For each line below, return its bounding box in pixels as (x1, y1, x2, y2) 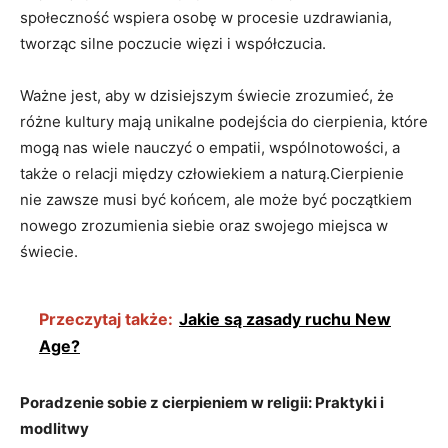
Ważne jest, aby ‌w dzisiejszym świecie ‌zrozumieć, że (20, 85, 394, 105)
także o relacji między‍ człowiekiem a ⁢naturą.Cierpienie (20, 163, 404, 183)
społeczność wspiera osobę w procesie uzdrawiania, (20, 7, 392, 27)
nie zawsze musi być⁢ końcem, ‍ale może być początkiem (20, 189, 412, 209)
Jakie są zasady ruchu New (179, 308, 391, 329)
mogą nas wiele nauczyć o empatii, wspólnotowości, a (20, 137, 400, 157)
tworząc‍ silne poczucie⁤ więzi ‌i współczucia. (20, 33, 326, 53)
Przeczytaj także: (39, 308, 173, 329)
